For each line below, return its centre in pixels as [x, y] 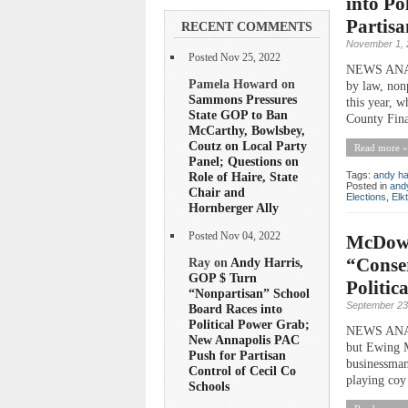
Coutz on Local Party [248, 145]
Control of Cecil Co [242, 371]
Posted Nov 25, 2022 [235, 57]
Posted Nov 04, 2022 [235, 237]
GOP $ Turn [223, 278]
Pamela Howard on [242, 83]
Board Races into [235, 309]
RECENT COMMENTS [247, 26]
